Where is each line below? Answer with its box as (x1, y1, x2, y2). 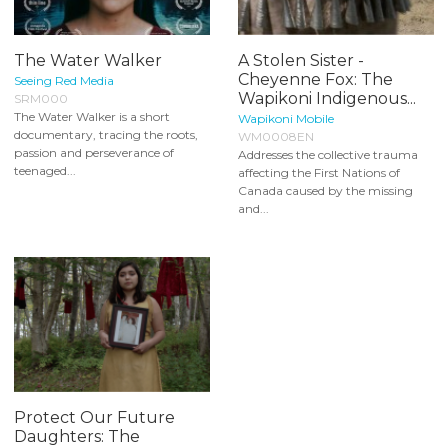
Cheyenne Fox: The (238, 70, 393, 90)
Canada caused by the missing (238, 183, 413, 199)
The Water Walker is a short (14, 109, 170, 125)
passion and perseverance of (14, 145, 174, 161)
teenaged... (14, 163, 76, 179)
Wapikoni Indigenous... (238, 89, 416, 109)
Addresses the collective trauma (238, 147, 418, 163)
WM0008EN (238, 129, 314, 145)
